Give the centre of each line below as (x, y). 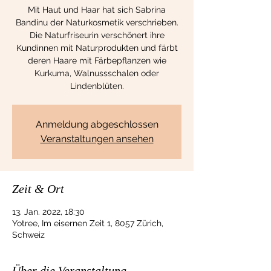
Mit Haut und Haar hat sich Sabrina (97, 10)
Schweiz (28, 235)
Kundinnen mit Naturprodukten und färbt (97, 48)
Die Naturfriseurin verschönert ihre (97, 35)
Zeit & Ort (38, 189)
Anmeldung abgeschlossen (97, 124)
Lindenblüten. (97, 86)
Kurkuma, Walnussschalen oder (97, 73)
